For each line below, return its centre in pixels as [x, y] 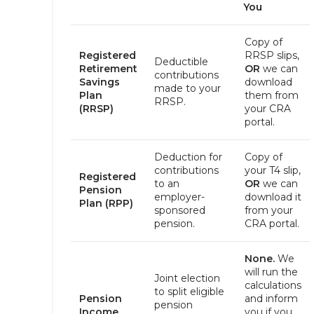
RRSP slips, [272, 55]
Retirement [108, 69]
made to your [187, 88]
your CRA [268, 109]
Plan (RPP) [106, 203]
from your [269, 210]
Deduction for [188, 157]
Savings [100, 82]
